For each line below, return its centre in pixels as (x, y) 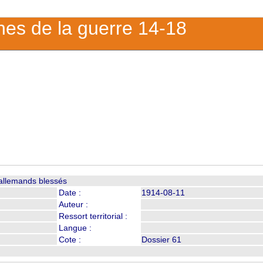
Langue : (75, 228)
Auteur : (74, 205)
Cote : (70, 240)
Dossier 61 (163, 240)
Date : (70, 193)
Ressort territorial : (93, 216)
